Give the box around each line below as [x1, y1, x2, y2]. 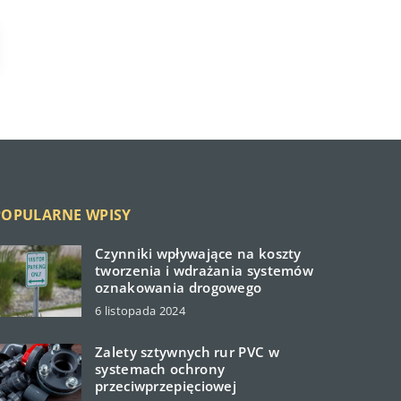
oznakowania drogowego [95, 278, 262, 297]
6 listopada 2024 [95, 303, 185, 320]
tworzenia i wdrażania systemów [95, 261, 314, 280]
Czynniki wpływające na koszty [95, 244, 302, 263]
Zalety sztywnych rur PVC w [95, 343, 279, 362]
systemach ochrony [95, 360, 226, 379]
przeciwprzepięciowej [95, 377, 237, 396]
